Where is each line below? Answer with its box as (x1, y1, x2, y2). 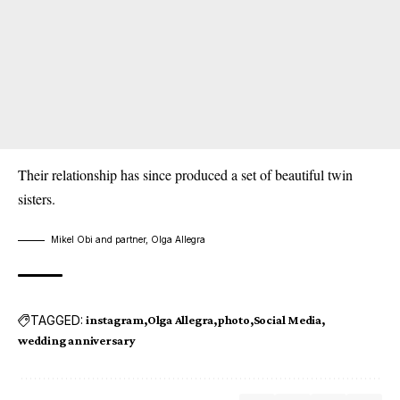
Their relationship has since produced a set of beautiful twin (18, 165, 353, 185)
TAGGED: (30, 312, 83, 328)
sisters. (18, 189, 55, 209)
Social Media (253, 312, 321, 328)
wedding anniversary (18, 333, 136, 348)
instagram (86, 312, 145, 328)
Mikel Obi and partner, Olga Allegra (51, 234, 205, 246)
